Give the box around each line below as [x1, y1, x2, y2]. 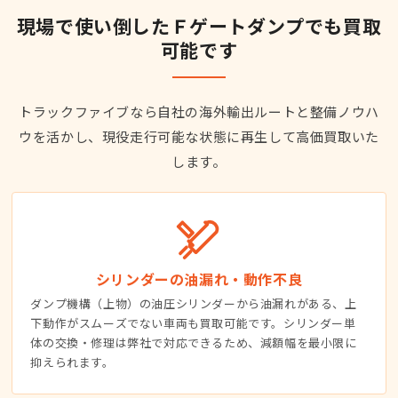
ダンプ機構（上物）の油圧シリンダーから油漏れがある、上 [30, 297, 357, 311]
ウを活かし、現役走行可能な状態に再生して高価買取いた [19, 129, 379, 145]
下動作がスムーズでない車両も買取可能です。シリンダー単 [30, 316, 356, 330]
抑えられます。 [30, 355, 115, 370]
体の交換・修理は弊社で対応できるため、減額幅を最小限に [30, 336, 357, 350]
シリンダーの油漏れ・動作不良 [95, 271, 303, 288]
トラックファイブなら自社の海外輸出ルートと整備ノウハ [19, 104, 379, 120]
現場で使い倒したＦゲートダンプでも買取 [16, 15, 382, 37]
